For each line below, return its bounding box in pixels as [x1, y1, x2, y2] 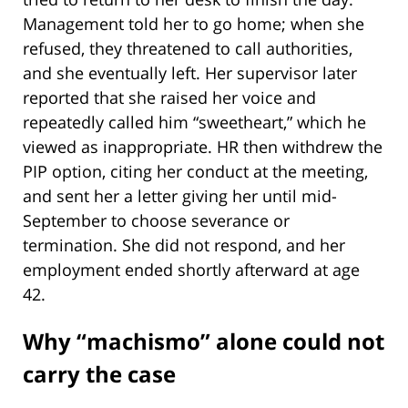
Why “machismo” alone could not [23, 326, 384, 357]
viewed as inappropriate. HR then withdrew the [23, 136, 382, 158]
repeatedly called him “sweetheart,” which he [23, 111, 366, 134]
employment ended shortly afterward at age [23, 259, 360, 281]
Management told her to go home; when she [23, 13, 364, 36]
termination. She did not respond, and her [23, 234, 345, 257]
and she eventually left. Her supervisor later [23, 62, 357, 85]
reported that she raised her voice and [23, 87, 316, 109]
